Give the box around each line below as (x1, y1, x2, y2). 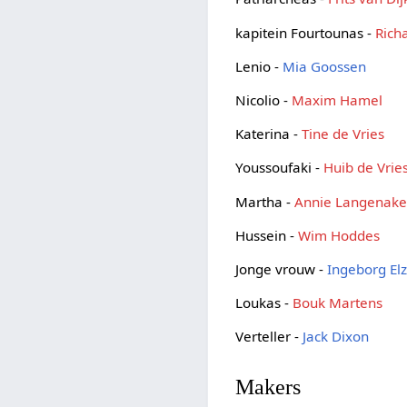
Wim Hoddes (298, 225, 381, 244)
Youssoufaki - (235, 158, 324, 177)
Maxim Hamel (292, 90, 383, 109)
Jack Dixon (303, 327, 370, 346)
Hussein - (235, 225, 299, 244)
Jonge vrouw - (235, 259, 328, 278)
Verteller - (235, 327, 303, 346)
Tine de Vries (302, 124, 385, 144)
